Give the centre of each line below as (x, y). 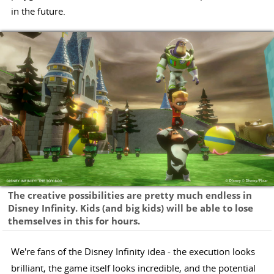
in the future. (38, 11)
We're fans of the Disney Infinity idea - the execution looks (133, 251)
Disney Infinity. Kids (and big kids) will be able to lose (131, 208)
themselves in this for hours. (74, 221)
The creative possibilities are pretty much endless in (130, 195)
